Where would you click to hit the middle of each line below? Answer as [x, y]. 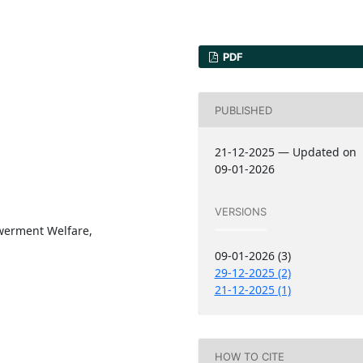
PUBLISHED [243, 110]
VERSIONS [240, 211]
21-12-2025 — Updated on [285, 152]
